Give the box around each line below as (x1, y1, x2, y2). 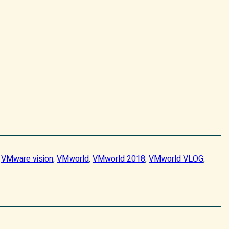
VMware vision (1, 153, 53, 166)
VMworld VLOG (149, 153, 203, 166)
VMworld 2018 (93, 153, 145, 166)
